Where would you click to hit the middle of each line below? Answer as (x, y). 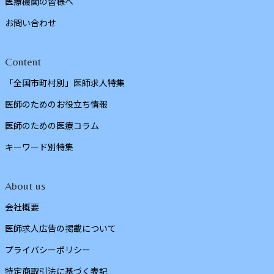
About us (25, 185)
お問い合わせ (31, 22)
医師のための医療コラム (52, 125)
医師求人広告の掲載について (61, 228)
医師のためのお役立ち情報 (56, 104)
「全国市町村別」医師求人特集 (65, 82)
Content (23, 61)
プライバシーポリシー (48, 249)
